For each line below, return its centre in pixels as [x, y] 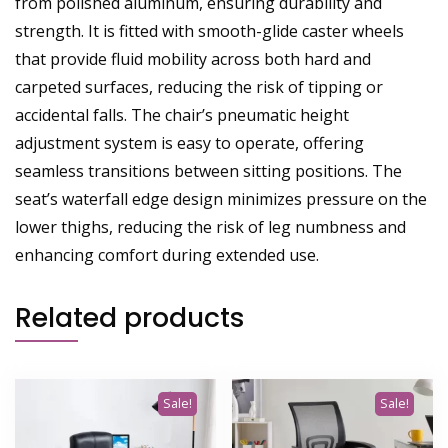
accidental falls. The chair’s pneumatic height [182, 114]
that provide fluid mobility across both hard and [193, 58]
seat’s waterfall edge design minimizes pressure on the [221, 198]
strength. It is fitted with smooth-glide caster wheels [209, 30]
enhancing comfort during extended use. [167, 254]
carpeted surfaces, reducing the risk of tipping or [199, 86]
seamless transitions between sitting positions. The [208, 170]
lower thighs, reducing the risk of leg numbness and [210, 226]
